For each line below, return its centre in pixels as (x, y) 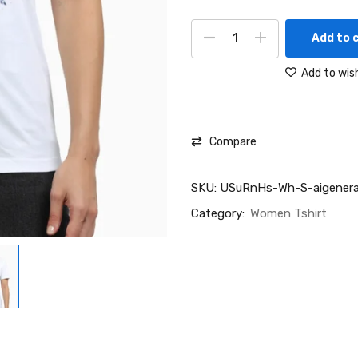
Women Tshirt (288, 213)
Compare (233, 141)
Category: (219, 213)
